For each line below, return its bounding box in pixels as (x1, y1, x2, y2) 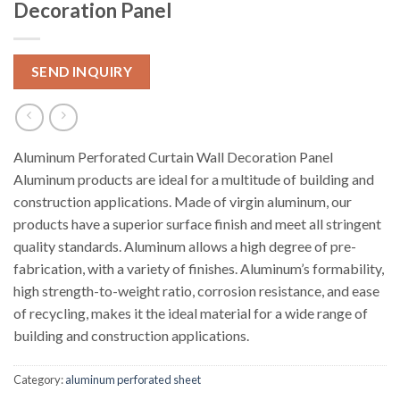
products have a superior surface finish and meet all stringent (13, 215, 381, 233)
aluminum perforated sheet (65, 371, 201, 387)
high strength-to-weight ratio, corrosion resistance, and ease (13, 282, 379, 300)
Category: (13, 371, 65, 387)
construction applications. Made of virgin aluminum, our (13, 193, 352, 211)
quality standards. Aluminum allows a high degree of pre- (13, 237, 356, 255)
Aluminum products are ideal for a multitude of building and (13, 171, 374, 188)
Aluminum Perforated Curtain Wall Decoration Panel (13, 148, 333, 166)
